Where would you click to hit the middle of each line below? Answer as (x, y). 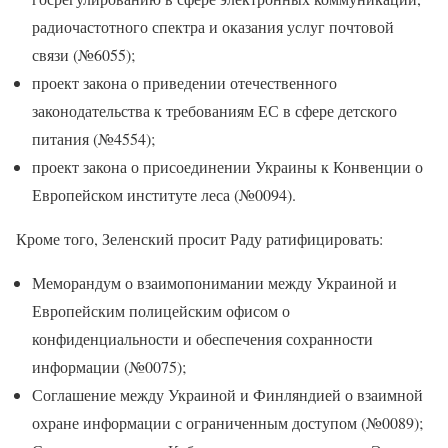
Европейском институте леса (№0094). (164, 195)
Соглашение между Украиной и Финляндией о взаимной (227, 395)
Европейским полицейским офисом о (161, 311)
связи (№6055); (83, 55)
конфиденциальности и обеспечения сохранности (202, 339)
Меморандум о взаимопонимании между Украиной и (214, 283)
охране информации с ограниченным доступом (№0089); (227, 423)
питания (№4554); (93, 139)
